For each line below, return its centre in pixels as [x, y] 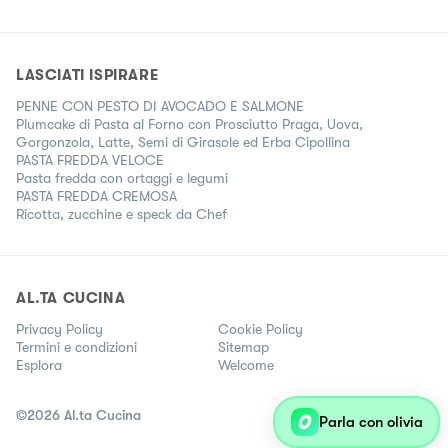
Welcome [246, 364]
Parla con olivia [370, 422]
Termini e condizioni [76, 346]
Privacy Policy [59, 328]
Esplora [39, 364]
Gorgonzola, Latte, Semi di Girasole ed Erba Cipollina [183, 141]
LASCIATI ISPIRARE [87, 74]
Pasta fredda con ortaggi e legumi [122, 177]
